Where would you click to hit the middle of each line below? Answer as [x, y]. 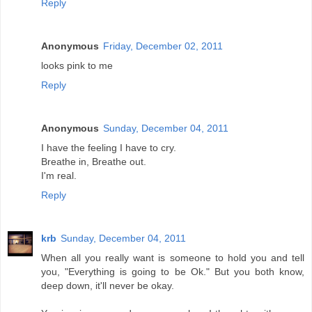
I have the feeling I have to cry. [109, 148]
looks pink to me [77, 66]
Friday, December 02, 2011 [163, 46]
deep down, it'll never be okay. [108, 286]
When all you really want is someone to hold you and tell [173, 258]
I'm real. [59, 176]
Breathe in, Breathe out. [94, 162]
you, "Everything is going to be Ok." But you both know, [173, 272]
